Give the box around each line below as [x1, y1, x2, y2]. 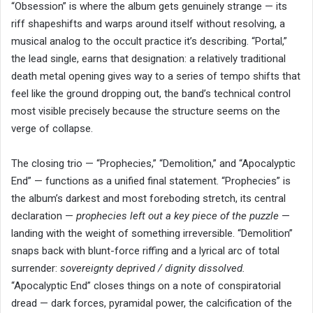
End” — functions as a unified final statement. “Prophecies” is [11, 175, 291, 188]
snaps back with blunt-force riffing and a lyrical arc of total [11, 245, 279, 258]
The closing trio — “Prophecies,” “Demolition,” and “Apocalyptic [11, 157, 296, 170]
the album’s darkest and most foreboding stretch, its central [11, 192, 286, 205]
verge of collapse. [11, 122, 93, 136]
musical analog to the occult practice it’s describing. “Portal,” [11, 35, 287, 48]
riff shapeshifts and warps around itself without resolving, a [11, 17, 285, 31]
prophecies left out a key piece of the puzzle [76, 210, 279, 223]
